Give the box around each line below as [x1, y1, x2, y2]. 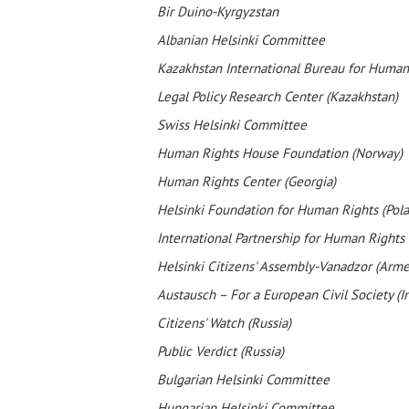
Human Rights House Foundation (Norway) [157, 144, 406, 162]
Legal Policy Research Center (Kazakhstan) [157, 88, 398, 105]
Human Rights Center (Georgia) [157, 173, 336, 190]
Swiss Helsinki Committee [157, 116, 307, 133]
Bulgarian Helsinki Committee [157, 371, 330, 388]
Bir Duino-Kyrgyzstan [157, 3, 278, 20]
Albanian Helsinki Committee [157, 31, 329, 48]
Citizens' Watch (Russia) [157, 314, 291, 331]
